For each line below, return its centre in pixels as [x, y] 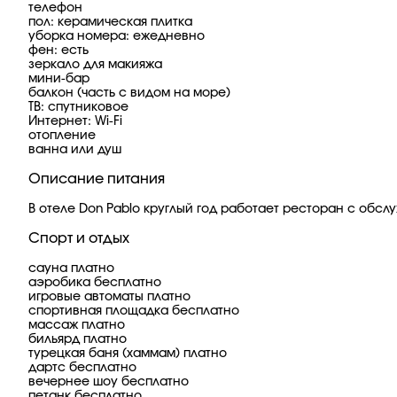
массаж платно [77, 325]
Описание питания [97, 179]
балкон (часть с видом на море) [129, 93]
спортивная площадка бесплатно [134, 311]
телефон [55, 8]
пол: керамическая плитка [110, 22]
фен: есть [58, 51]
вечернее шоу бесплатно [109, 382]
